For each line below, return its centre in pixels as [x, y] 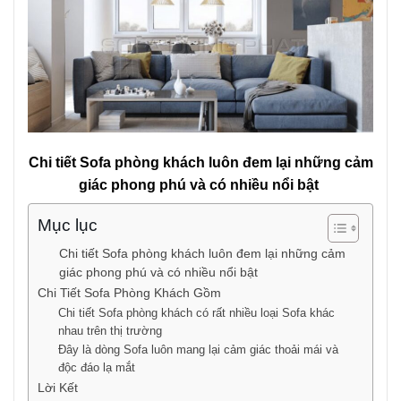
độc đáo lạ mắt [98, 367]
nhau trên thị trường [111, 330]
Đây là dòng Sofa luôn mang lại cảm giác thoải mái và [198, 349]
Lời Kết [58, 387]
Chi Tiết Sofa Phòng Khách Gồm [129, 292]
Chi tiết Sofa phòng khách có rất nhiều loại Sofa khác [196, 312]
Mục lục [68, 225]
